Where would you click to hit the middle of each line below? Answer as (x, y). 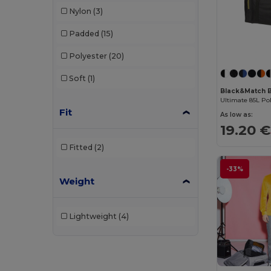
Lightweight (93, 217)
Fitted (80, 148)
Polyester (88, 56)
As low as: (237, 115)
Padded (84, 34)
